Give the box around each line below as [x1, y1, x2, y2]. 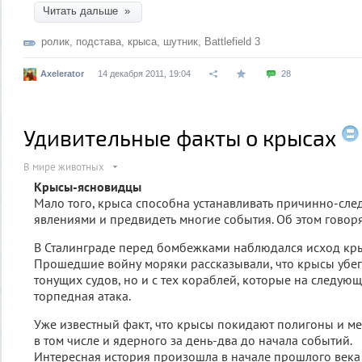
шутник [163, 35, 198, 48]
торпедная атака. [34, 287, 131, 304]
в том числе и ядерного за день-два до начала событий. [34, 331, 352, 348]
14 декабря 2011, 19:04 [98, 68, 191, 78]
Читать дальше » [43, 4, 133, 17]
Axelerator [40, 68, 84, 78]
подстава [76, 35, 121, 48]
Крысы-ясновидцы [34, 178, 141, 195]
